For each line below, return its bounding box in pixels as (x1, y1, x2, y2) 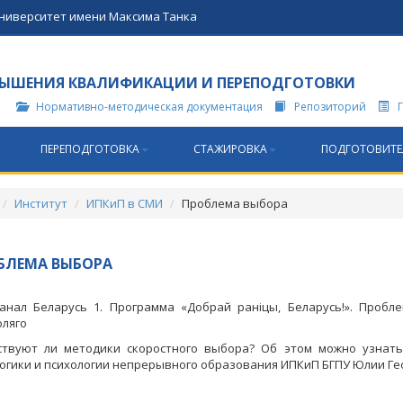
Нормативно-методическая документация (36, 99, 265, 114)
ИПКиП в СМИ (85, 195, 163, 211)
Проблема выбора (181, 195, 288, 211)
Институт (13, 195, 67, 211)
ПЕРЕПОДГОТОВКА (40, 141, 139, 157)
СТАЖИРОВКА (193, 141, 267, 157)
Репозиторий (294, 99, 369, 114)
